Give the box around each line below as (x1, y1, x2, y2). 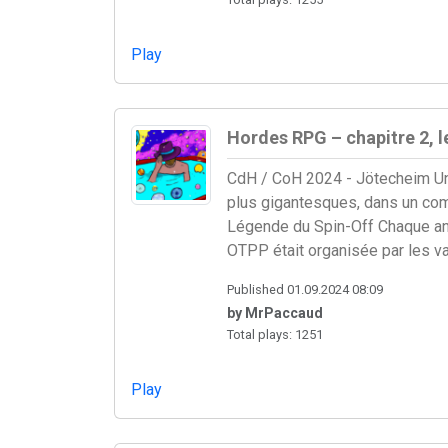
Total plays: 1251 (227, 326, 323, 342)
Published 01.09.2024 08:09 (227, 281, 383, 297)
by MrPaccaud (227, 304, 323, 321)
